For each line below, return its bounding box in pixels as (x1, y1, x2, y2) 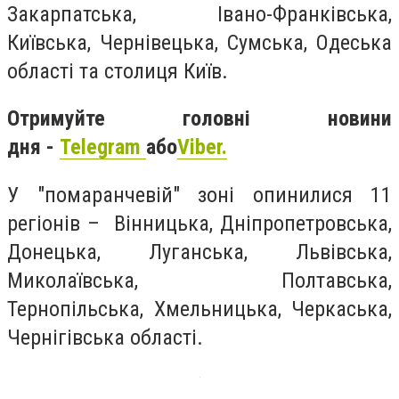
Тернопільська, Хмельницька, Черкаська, (7, 296, 392, 322)
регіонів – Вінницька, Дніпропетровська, (7, 210, 392, 236)
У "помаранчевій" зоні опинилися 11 (7, 182, 392, 208)
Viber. (177, 134, 227, 160)
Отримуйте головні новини (7, 106, 392, 132)
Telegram (60, 134, 146, 160)
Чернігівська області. (7, 324, 203, 350)
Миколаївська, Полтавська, (7, 267, 392, 293)
